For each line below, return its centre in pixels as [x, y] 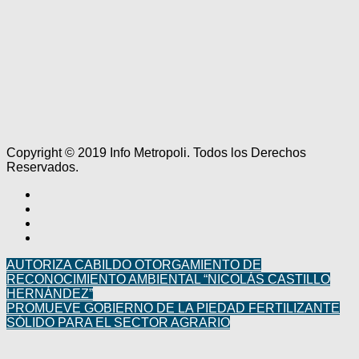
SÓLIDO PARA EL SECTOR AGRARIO [118, 323]
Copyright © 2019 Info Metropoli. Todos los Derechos [156, 153]
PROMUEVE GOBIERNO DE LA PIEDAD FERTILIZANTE [173, 309]
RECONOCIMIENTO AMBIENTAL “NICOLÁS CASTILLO [168, 280]
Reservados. [42, 167]
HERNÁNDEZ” [50, 294]
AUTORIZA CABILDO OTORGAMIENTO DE [134, 265]
